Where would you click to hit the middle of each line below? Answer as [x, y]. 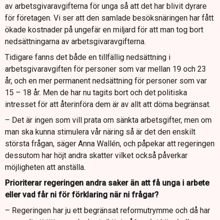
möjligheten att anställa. [45, 167]
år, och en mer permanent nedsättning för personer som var [106, 81]
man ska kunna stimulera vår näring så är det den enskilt [100, 132]
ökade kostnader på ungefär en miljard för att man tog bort [104, 30]
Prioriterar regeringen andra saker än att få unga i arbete [107, 183]
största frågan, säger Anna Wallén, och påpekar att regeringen [110, 144]
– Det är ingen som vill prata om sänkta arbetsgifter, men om [108, 120]
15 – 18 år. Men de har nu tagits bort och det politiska [96, 93]
